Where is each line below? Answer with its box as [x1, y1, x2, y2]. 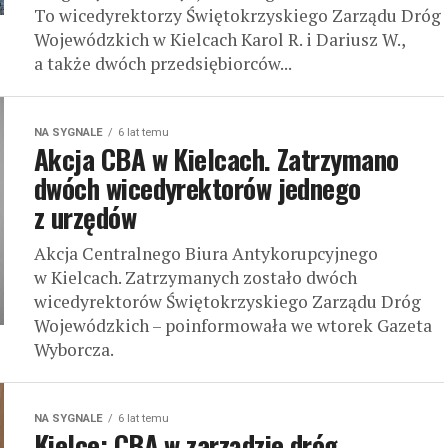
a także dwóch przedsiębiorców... [34, 52, 292, 76]
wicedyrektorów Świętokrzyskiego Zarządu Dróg [34, 290, 421, 314]
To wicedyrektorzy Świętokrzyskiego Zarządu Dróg [34, 4, 441, 28]
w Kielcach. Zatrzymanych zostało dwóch [34, 266, 357, 290]
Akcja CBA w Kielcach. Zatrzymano [34, 139, 399, 180]
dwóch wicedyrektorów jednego [34, 168, 361, 209]
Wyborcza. [34, 338, 114, 362]
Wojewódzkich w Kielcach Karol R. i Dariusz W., [34, 28, 405, 52]
